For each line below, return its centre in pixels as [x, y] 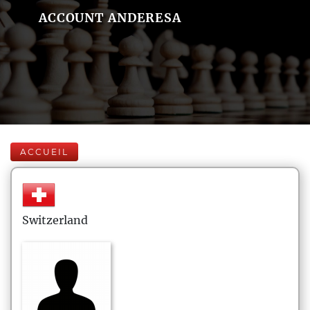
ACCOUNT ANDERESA [110, 18]
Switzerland [55, 220]
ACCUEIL [44, 152]
